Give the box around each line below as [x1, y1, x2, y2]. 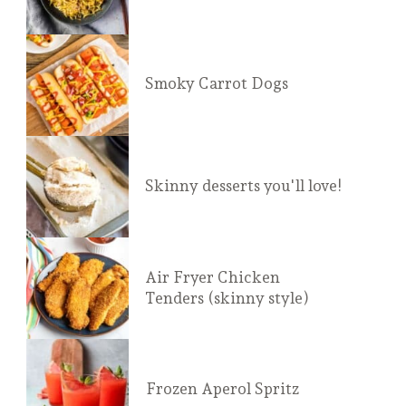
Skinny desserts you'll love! [144, 177, 342, 196]
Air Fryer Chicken [144, 268, 280, 287]
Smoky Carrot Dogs [144, 74, 288, 93]
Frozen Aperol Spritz [145, 380, 299, 399]
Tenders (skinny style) [144, 289, 309, 308]
